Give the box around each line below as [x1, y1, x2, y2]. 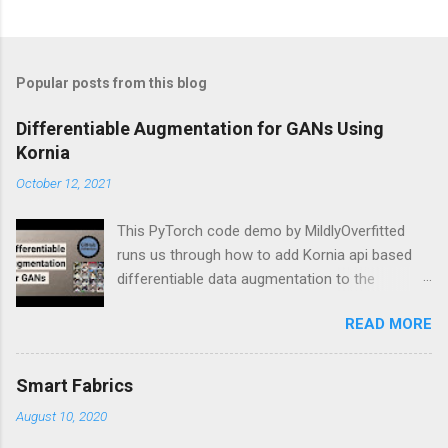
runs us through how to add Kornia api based [117, 245, 413, 264]
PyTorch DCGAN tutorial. [117, 293, 278, 312]
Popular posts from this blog [16, 74, 207, 91]
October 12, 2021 [16, 174, 112, 191]
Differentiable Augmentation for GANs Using [16, 117, 384, 139]
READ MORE [345, 314, 432, 333]
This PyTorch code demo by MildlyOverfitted [117, 221, 406, 240]
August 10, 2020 [16, 407, 107, 424]
